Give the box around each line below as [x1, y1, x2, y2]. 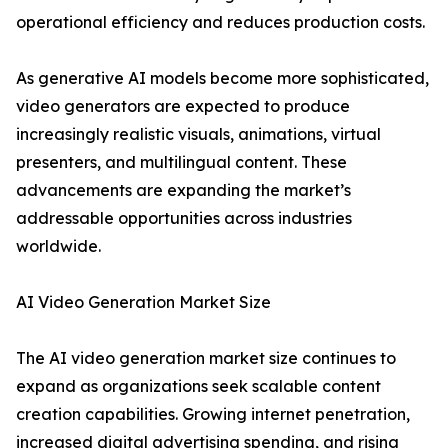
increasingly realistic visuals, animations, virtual [16, 124, 381, 145]
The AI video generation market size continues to [16, 348, 396, 369]
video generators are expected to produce [16, 96, 350, 117]
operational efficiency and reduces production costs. [16, 12, 425, 33]
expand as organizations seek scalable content [16, 376, 381, 397]
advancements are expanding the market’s [16, 180, 351, 201]
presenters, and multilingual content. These [16, 152, 347, 173]
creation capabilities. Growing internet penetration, [16, 404, 410, 425]
